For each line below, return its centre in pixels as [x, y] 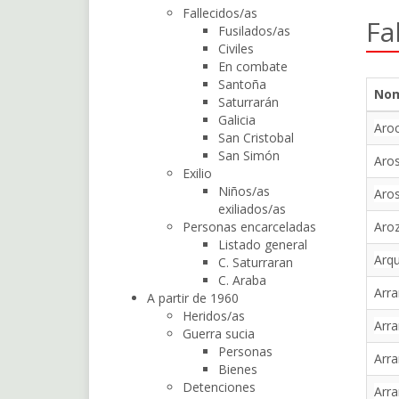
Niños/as [244, 191]
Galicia [236, 120]
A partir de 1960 [192, 298]
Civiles [236, 49]
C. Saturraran [255, 262]
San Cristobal [256, 138]
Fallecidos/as [220, 13]
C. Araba [242, 280]
